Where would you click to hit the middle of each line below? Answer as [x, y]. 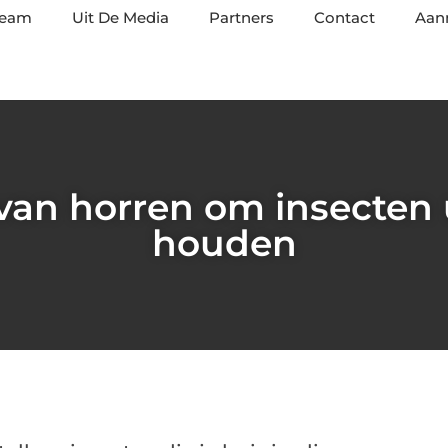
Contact [344, 17]
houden [224, 243]
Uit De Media [120, 17]
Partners [241, 17]
